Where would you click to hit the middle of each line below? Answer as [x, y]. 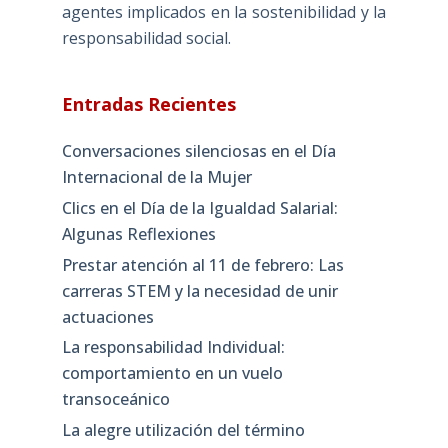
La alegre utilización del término [183, 430]
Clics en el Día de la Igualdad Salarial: [199, 207]
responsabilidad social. [146, 37]
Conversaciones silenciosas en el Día [198, 150]
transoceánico [115, 399]
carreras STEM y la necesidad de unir [199, 290]
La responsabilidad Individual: [173, 347]
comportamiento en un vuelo [172, 373]
